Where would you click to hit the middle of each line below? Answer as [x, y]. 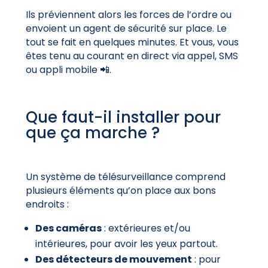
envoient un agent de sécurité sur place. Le [126, 28]
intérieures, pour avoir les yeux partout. [126, 243]
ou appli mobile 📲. [68, 69]
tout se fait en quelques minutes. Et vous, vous [132, 42]
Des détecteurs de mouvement [113, 259]
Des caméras [68, 228]
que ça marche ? [92, 133]
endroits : [47, 204]
